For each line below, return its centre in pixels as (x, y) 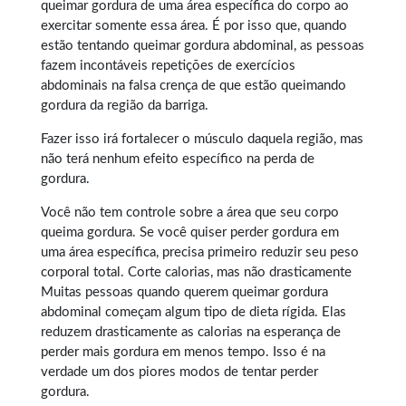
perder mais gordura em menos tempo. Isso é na (183, 352)
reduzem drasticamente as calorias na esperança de (191, 332)
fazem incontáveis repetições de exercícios (168, 65)
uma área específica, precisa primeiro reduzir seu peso (200, 252)
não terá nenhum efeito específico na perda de (178, 159)
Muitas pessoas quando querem (136, 292)
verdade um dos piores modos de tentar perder (179, 372)
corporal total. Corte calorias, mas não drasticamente (196, 272)
